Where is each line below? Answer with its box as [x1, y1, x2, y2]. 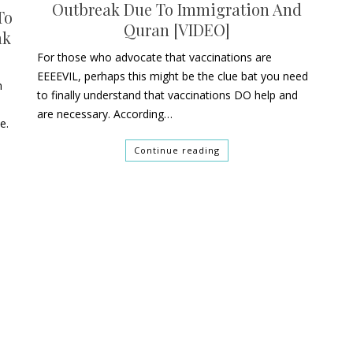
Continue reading [134, 144, 221, 157]
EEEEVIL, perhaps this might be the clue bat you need [36, 69, 308, 84]
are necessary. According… [36, 106, 173, 122]
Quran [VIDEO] [124, 19, 231, 41]
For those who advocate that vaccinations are [36, 50, 272, 65]
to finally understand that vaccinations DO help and [36, 87, 298, 103]
